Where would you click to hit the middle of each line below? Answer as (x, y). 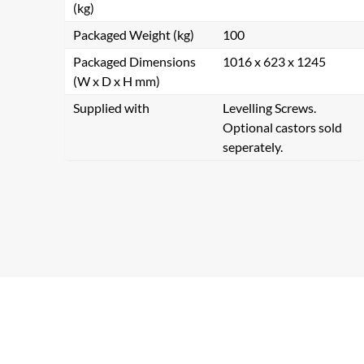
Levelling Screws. (269, 108)
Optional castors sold (282, 127)
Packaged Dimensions (134, 61)
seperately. (253, 147)
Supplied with (111, 108)
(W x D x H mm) (117, 81)
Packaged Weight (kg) (134, 35)
